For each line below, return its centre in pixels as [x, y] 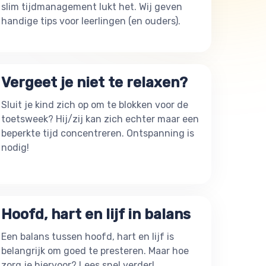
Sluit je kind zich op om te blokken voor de [95, 105]
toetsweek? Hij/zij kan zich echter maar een [100, 119]
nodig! [15, 148]
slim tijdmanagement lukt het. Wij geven [92, 7]
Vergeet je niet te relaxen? [94, 83]
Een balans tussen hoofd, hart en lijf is [88, 237]
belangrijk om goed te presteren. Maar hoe [95, 251]
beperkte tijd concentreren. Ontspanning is [98, 133]
